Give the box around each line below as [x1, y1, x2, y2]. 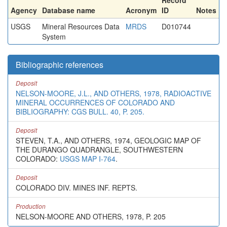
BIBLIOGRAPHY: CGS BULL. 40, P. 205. [16, 106, 144, 117]
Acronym [126, 5, 157, 15]
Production [16, 202, 46, 210]
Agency [11, 5, 37, 15]
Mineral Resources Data [42, 21, 120, 31]
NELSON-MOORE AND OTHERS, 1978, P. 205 [16, 211, 166, 221]
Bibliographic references [16, 59, 103, 70]
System [42, 31, 66, 42]
